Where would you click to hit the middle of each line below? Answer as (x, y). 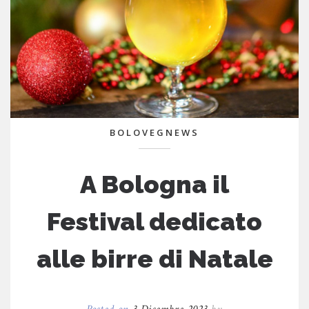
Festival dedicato (154, 221)
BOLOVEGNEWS (154, 132)
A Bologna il (154, 184)
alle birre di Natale (154, 258)
